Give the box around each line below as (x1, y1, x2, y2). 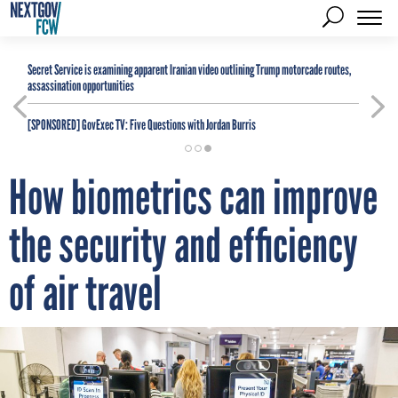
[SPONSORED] (28, 116, 80, 133)
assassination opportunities (28, 77, 134, 94)
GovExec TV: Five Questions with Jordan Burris (80, 116, 256, 133)
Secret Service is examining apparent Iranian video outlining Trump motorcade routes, (28, 61, 351, 78)
